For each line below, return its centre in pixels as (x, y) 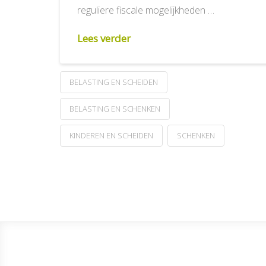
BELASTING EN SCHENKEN (115, 108)
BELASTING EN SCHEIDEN (113, 82)
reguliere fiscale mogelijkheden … (146, 10)
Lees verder (104, 38)
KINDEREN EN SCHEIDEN (111, 135)
